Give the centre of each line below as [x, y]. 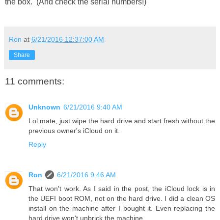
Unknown [44, 107]
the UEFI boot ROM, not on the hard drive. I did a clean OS [122, 198]
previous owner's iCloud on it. [74, 130]
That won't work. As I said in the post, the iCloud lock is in [122, 188]
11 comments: [35, 82]
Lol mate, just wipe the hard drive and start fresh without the [122, 121]
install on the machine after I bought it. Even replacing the [122, 208]
